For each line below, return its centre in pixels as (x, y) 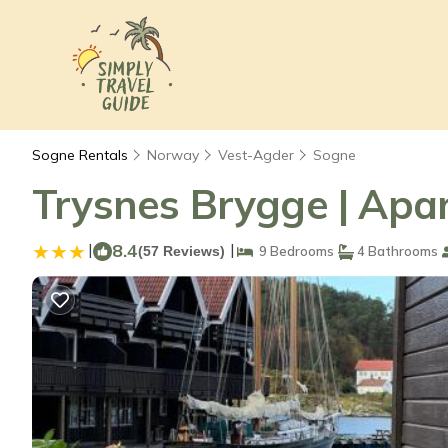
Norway (173, 155)
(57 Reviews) (181, 251)
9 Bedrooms (293, 251)
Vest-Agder (256, 155)
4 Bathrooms (396, 251)
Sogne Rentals (82, 155)
